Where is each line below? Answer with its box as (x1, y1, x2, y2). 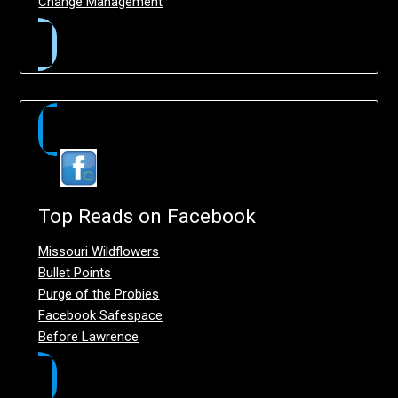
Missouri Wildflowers (38, 243, 160, 260)
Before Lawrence (38, 329, 139, 346)
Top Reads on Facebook (38, 204, 257, 228)
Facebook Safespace (38, 307, 163, 324)
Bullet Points (38, 265, 112, 282)
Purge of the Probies (38, 286, 160, 303)
